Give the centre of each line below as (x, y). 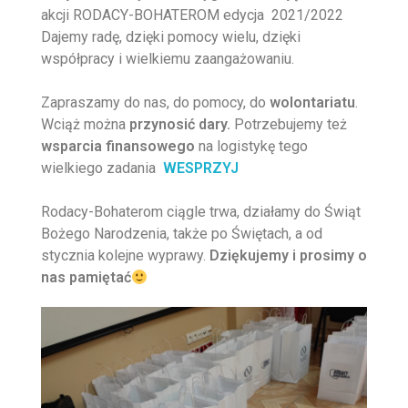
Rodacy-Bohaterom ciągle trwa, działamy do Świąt (201, 212)
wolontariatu (312, 103)
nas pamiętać (86, 278)
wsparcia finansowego (118, 147)
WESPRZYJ (201, 168)
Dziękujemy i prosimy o (288, 256)
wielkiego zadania (102, 168)
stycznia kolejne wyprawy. (125, 256)
